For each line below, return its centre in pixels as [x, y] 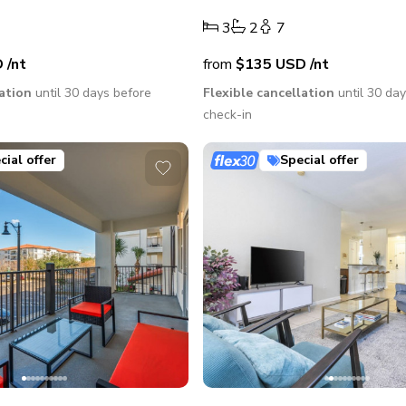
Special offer [320, 160]
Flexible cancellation [269, 93]
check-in [228, 115]
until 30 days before [92, 93]
